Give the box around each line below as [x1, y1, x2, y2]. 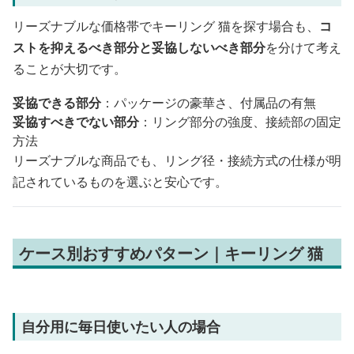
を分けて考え [265, 39, 341, 56]
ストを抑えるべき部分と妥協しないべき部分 [13, 39, 265, 56]
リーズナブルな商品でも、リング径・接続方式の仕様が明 [13, 152, 341, 169]
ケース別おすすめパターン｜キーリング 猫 [19, 243, 323, 264]
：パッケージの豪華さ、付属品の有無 [101, 94, 316, 111]
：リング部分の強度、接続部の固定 [139, 113, 341, 130]
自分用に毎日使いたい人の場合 [21, 317, 220, 336]
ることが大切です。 [13, 60, 126, 77]
